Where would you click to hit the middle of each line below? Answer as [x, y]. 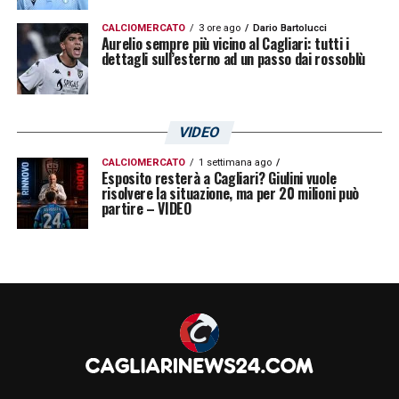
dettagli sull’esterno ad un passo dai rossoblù [233, 58]
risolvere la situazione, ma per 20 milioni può [230, 193]
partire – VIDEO [146, 208]
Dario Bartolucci [289, 28]
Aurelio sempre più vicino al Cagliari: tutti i [225, 43]
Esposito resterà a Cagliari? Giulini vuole [219, 178]
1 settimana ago [235, 162]
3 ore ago [219, 28]
